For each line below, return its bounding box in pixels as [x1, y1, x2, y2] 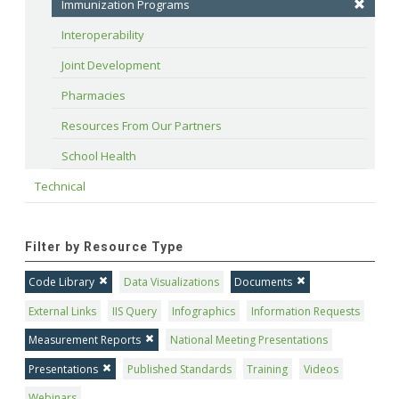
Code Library [28, 273, 95, 289]
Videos [304, 361, 339, 377]
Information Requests [251, 303, 361, 319]
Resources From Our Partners [61, 118, 222, 134]
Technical [34, 178, 85, 195]
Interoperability [61, 27, 144, 44]
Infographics [172, 303, 236, 319]
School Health [61, 148, 136, 165]
